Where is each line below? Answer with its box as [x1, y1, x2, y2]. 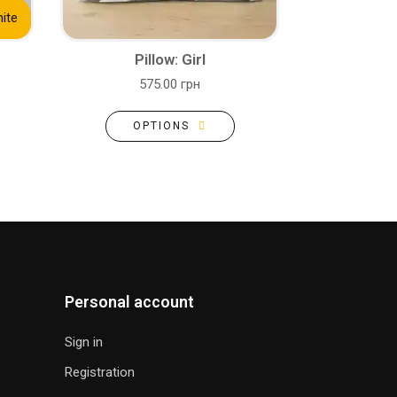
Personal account [65, 292, 194, 311]
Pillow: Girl [134, 51, 206, 68]
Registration [65, 364, 135, 380]
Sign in [65, 334, 103, 350]
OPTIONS [132, 120, 190, 132]
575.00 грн [139, 76, 200, 92]
